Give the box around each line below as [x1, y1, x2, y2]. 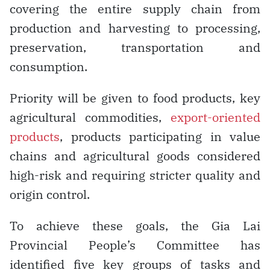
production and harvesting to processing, [10, 19, 260, 36]
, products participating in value [60, 128, 260, 145]
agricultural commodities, [10, 108, 171, 125]
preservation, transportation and [10, 39, 260, 55]
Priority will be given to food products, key [10, 89, 260, 106]
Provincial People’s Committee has [10, 236, 260, 253]
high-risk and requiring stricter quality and [10, 166, 260, 183]
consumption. [10, 58, 87, 75]
